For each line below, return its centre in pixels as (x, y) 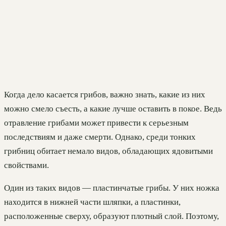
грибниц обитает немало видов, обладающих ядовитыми (108, 151)
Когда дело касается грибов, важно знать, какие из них (105, 95)
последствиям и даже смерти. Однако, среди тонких (100, 137)
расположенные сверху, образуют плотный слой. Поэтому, (111, 216)
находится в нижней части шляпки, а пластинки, (92, 202)
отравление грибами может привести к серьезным (96, 123)
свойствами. (26, 165)
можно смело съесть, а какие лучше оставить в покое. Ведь (113, 109)
